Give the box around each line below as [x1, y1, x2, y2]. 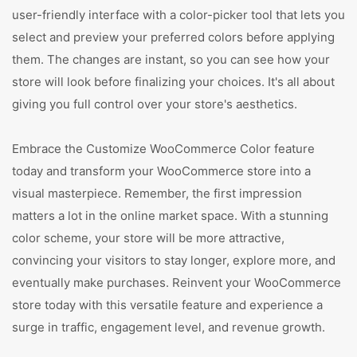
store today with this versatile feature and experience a [12, 297, 323, 312]
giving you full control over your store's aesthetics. [12, 96, 297, 112]
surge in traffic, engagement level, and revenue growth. [12, 320, 325, 335]
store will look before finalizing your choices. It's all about [12, 74, 335, 89]
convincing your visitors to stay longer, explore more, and [12, 253, 335, 268]
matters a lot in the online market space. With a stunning [12, 208, 328, 223]
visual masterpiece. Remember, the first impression [12, 186, 302, 201]
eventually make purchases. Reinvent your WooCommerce [12, 275, 341, 290]
